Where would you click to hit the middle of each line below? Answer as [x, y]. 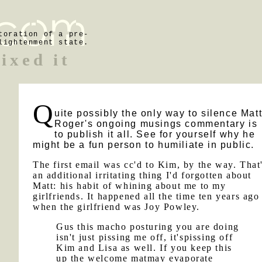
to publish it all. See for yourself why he [155, 134]
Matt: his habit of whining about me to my [130, 186]
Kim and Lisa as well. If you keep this [144, 248]
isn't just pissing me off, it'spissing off [145, 237]
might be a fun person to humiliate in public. [144, 145]
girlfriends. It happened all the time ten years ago [146, 196]
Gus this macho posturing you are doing [148, 227]
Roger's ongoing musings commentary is [156, 124]
